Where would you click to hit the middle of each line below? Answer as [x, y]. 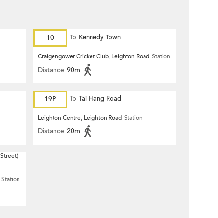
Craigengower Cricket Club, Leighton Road [94, 56]
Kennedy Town [100, 37]
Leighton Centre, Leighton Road [80, 118]
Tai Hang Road [100, 99]
